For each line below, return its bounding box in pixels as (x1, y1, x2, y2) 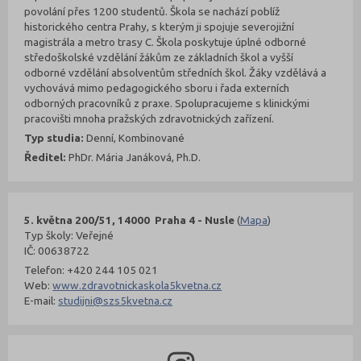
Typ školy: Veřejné (24, 228, 114, 242)
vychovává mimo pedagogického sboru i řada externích (24, 81, 290, 94)
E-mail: (24, 293, 59, 307)
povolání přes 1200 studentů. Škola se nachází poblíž (24, 4, 280, 18)
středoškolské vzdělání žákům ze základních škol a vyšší (24, 50, 294, 64)
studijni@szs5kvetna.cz (58, 293, 173, 307)
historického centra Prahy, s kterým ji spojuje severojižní (24, 19, 295, 33)
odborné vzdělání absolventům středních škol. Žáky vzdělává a (24, 65, 327, 79)
